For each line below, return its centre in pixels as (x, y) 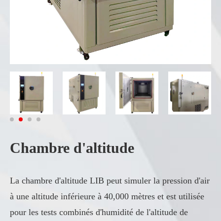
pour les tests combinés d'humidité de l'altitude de (99, 212)
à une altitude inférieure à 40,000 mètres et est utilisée (107, 196)
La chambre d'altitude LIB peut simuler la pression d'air (110, 181)
